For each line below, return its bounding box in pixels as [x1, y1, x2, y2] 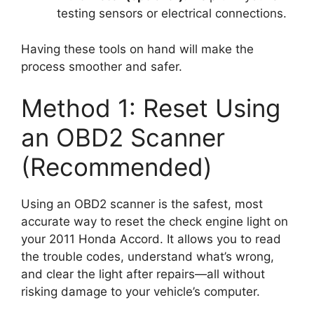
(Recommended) [21, 152, 212, 182]
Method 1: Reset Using [21, 93, 280, 123]
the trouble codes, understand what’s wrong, [21, 250, 274, 264]
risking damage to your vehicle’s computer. [21, 285, 260, 299]
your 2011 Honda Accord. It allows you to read [21, 232, 281, 247]
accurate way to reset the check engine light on [21, 214, 288, 229]
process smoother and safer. [21, 59, 182, 74]
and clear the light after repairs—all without [21, 267, 265, 282]
